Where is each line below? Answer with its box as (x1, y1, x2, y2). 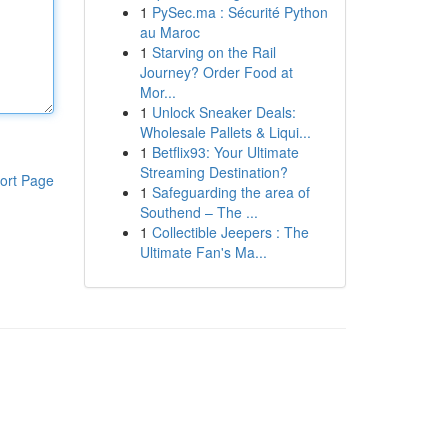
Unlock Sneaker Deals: (151, 102, 296, 122)
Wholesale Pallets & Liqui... (139, 122, 311, 142)
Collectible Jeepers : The (151, 222, 309, 242)
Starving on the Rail (151, 42, 276, 62)
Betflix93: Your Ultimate (151, 142, 299, 162)
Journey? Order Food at (139, 62, 293, 82)
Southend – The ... (139, 202, 258, 222)
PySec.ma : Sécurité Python (151, 2, 328, 22)
